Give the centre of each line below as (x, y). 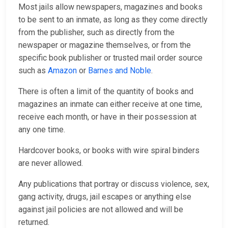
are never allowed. (51, 163)
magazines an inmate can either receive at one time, (110, 104)
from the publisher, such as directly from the (96, 33)
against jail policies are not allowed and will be (101, 210)
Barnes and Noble (120, 71)
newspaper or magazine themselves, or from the (105, 45)
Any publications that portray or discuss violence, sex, (114, 184)
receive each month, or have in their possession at (107, 117)
